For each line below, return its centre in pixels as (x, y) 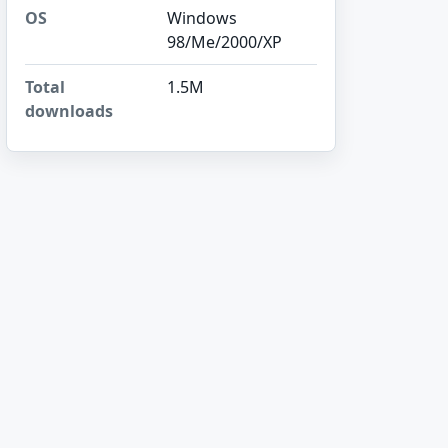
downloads (69, 111)
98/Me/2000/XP (224, 42)
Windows (202, 18)
